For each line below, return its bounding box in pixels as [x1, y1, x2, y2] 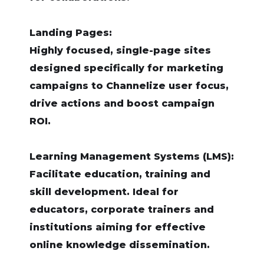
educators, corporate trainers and [29, 204, 214, 215]
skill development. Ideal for [29, 186, 179, 197]
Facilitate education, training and [29, 169, 210, 180]
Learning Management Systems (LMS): [29, 151, 234, 162]
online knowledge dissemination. [29, 239, 210, 250]
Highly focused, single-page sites [29, 45, 211, 56]
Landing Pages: [29, 27, 112, 38]
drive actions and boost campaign [29, 98, 214, 109]
